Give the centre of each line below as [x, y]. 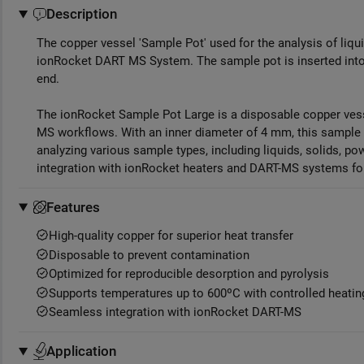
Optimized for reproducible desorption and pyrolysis [189, 274]
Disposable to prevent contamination [149, 255]
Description [82, 14]
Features [74, 207]
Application [82, 351]
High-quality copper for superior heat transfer [171, 236]
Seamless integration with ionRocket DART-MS [175, 312]
